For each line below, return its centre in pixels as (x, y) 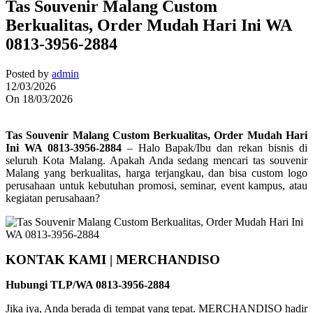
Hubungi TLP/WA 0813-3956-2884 (88, 285)
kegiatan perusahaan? (53, 198)
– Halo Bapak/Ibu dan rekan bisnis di (214, 148)
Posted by (27, 74)
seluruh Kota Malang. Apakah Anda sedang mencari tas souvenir (156, 161)
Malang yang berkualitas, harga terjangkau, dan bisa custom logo (156, 173)
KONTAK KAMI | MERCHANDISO (113, 260)
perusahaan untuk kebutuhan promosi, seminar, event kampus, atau (156, 186)
